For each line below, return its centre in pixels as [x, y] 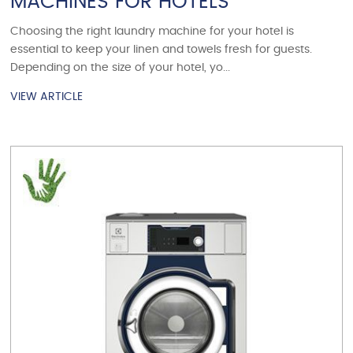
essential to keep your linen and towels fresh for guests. [162, 50]
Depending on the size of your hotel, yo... [121, 68]
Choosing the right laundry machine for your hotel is [152, 32]
